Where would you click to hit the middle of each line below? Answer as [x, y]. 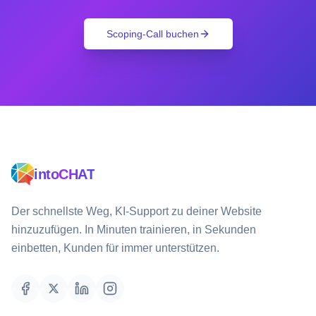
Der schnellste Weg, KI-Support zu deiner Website [136, 211]
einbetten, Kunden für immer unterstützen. [115, 248]
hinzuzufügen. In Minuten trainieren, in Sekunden [134, 230]
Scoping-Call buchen [152, 34]
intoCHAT [64, 174]
